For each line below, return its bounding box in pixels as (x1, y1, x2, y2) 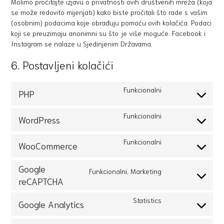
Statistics (132, 195, 161, 204)
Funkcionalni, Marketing (88, 166, 161, 175)
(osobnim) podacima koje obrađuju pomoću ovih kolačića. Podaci (11, 18, 212, 27)
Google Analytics (18, 198, 84, 210)
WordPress (18, 113, 60, 125)
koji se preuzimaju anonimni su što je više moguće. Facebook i (11, 28, 206, 37)
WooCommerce (18, 139, 78, 151)
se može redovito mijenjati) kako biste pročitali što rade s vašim (11, 7, 208, 16)
